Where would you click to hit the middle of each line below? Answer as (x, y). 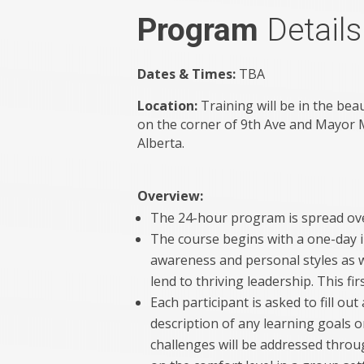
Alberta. (161, 143)
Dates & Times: (188, 74)
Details (314, 30)
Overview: (171, 195)
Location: (169, 105)
